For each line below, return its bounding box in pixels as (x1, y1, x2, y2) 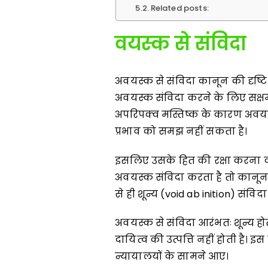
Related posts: (150, 2, 209, 14)
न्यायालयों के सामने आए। (115, 249, 229, 264)
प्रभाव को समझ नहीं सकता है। (115, 124, 248, 138)
